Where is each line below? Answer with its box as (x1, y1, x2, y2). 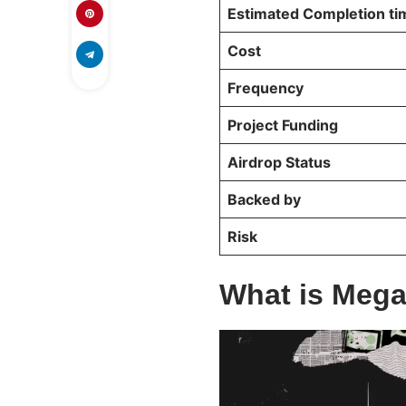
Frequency (227, 79, 304, 98)
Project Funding (227, 116, 342, 135)
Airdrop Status (227, 153, 331, 172)
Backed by (227, 190, 304, 209)
